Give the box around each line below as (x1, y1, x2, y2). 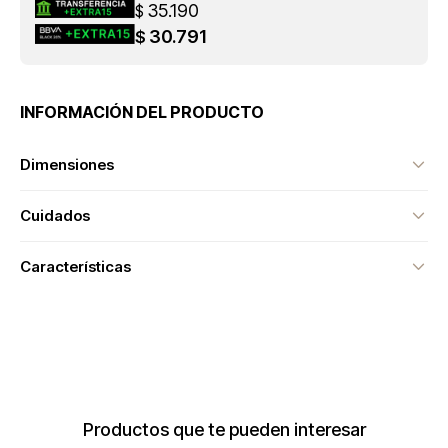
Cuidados (20, 206, 90, 225)
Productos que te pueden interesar (82, 419, 366, 440)
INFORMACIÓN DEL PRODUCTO (20, 102, 264, 122)
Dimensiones (20, 155, 114, 174)
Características (20, 257, 131, 276)
